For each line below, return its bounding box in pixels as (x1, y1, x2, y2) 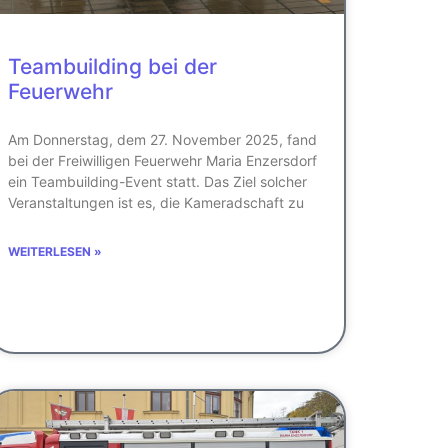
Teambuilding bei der (8, 53, 217, 79)
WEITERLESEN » (8, 243, 102, 259)
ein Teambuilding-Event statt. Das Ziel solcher (8, 172, 307, 190)
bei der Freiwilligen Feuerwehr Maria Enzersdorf (8, 151, 317, 169)
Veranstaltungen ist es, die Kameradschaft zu (8, 193, 304, 211)
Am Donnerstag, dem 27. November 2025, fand (8, 130, 317, 148)
